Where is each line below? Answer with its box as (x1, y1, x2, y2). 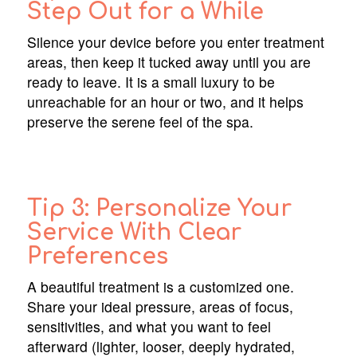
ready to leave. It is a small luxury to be (26, 72, 275, 92)
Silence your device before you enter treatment (26, 32, 324, 52)
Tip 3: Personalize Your (26, 195, 292, 222)
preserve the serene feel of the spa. (26, 112, 253, 131)
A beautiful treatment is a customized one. (26, 276, 294, 296)
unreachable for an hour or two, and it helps (26, 92, 304, 112)
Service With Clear (26, 219, 241, 245)
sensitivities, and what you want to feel (26, 316, 271, 336)
